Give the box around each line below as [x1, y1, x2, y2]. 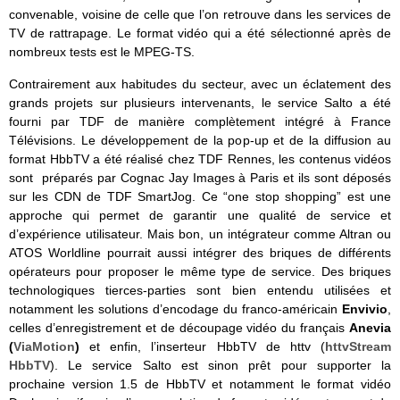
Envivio [342, 301, 387, 316]
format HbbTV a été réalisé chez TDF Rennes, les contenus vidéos [9, 151, 391, 166]
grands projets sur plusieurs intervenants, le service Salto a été [9, 95, 391, 110]
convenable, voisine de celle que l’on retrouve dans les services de [9, 7, 391, 22]
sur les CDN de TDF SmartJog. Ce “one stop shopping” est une [9, 188, 391, 204]
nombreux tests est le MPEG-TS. [9, 45, 195, 60]
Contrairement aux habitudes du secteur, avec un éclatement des [9, 76, 391, 91]
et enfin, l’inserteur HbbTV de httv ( [89, 338, 326, 354]
